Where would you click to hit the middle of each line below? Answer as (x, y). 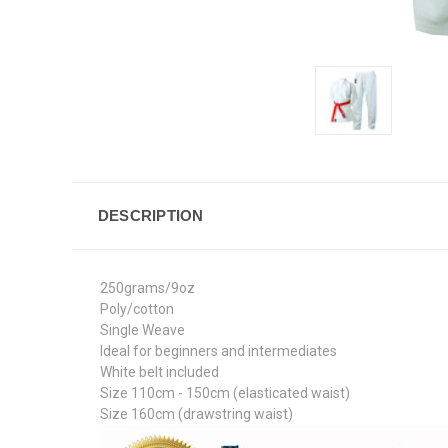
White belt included (159, 371)
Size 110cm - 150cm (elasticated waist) (225, 392)
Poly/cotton (137, 308)
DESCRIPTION (150, 215)
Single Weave (142, 329)
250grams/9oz (147, 287)
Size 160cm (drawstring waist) (196, 413)
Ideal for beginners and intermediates (218, 350)
